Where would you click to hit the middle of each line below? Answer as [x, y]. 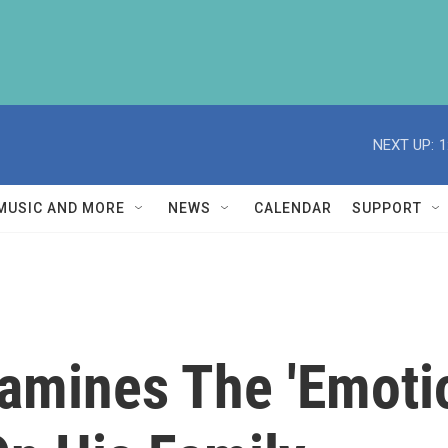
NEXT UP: [403, 144]
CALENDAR [293, 208]
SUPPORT [387, 208]
